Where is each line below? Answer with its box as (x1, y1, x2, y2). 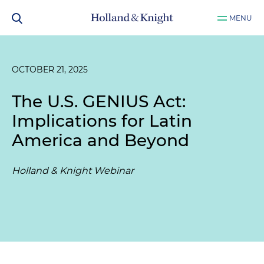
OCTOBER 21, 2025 (12, 64, 88, 75)
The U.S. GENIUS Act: (12, 91, 186, 111)
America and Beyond (12, 130, 189, 150)
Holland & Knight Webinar (12, 165, 134, 176)
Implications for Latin (12, 111, 192, 131)
